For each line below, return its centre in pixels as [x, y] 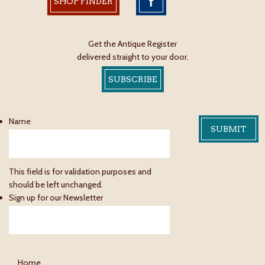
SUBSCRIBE [132, 80]
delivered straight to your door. [132, 57]
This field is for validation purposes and [80, 172]
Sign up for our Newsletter [56, 198]
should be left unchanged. [56, 185]
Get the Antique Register [132, 44]
